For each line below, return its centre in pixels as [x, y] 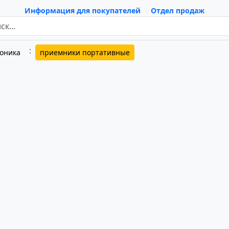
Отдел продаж [178, 10]
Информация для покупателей [83, 10]
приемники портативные [85, 52]
